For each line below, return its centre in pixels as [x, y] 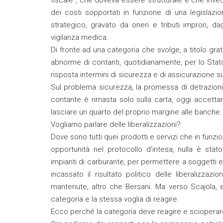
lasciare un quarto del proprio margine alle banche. [136, 112]
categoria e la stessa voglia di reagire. [115, 199]
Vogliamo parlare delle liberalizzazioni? [116, 124]
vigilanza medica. [80, 37]
